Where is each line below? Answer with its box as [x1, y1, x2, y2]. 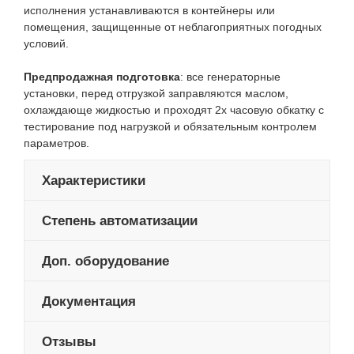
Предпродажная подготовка [24, 70, 180, 84]
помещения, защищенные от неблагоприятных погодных [24, 21, 322, 34]
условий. [24, 37, 69, 51]
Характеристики [42, 173, 145, 189]
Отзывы [42, 334, 96, 350]
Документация [42, 294, 136, 310]
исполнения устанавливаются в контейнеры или [24, 4, 275, 17]
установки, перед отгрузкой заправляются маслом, [24, 87, 288, 100]
